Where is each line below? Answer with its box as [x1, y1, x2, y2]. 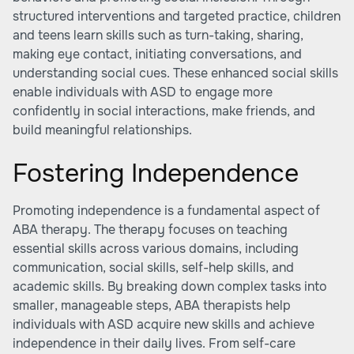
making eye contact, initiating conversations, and [13, 46, 302, 62]
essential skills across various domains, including [13, 240, 299, 257]
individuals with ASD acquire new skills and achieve [13, 316, 314, 333]
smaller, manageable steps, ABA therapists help [13, 297, 291, 314]
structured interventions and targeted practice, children [13, 8, 341, 24]
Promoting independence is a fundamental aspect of [13, 202, 320, 219]
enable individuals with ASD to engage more [13, 84, 273, 100]
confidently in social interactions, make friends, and [13, 103, 315, 119]
